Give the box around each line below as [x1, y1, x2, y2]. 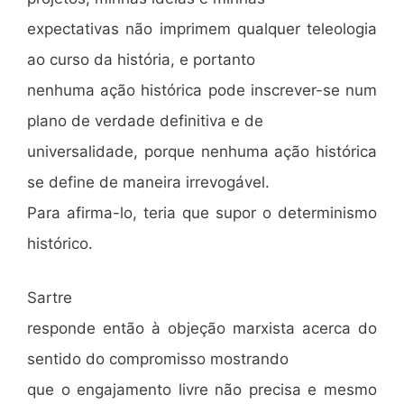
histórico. [27, 234, 93, 252]
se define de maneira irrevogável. [27, 173, 270, 191]
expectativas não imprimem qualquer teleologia [27, 20, 377, 38]
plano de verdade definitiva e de [27, 112, 263, 130]
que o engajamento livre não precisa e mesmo [27, 380, 377, 399]
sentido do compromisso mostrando [27, 349, 289, 368]
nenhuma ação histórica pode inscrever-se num [27, 81, 377, 99]
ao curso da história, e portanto [27, 50, 255, 69]
